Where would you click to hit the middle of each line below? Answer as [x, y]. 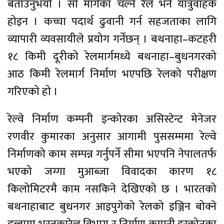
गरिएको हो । [33, 92]
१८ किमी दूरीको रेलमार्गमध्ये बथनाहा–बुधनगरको [112, 57]
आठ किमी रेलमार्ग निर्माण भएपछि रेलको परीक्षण [112, 74]
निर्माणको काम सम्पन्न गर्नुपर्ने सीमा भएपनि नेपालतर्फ [112, 154]
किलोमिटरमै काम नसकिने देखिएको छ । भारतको [112, 189]
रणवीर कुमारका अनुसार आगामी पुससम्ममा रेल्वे [112, 137]
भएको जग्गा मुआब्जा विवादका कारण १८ [112, 172]
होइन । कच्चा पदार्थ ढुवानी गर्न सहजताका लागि [112, 22]
